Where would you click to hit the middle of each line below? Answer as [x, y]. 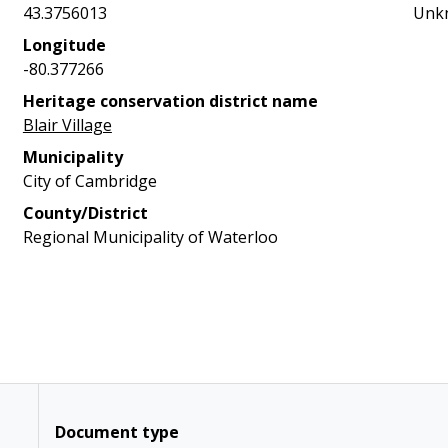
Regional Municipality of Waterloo [150, 237]
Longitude [64, 45]
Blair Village [67, 125]
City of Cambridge [89, 181]
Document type [116, 432]
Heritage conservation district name [170, 101]
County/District [85, 213]
